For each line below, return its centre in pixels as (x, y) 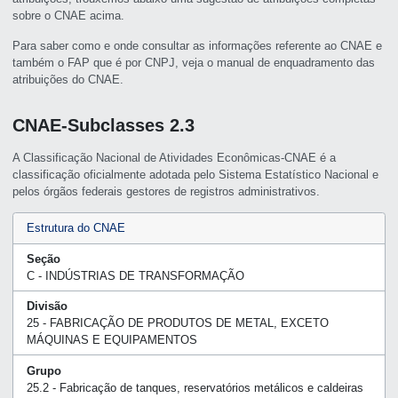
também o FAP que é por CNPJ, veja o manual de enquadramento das (194, 62)
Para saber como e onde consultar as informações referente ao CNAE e (198, 45)
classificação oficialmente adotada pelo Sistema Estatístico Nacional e (196, 174)
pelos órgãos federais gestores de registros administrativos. (167, 191)
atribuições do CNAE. (68, 79)
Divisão (47, 306)
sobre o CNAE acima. (69, 16)
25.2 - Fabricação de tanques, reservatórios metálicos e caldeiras (195, 387)
